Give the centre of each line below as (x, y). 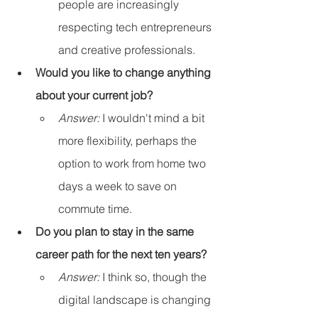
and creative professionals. (127, 50)
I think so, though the (154, 277)
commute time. (95, 209)
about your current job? (94, 95)
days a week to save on (119, 186)
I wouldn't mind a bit (153, 118)
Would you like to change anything (125, 73)
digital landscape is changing (136, 300)
